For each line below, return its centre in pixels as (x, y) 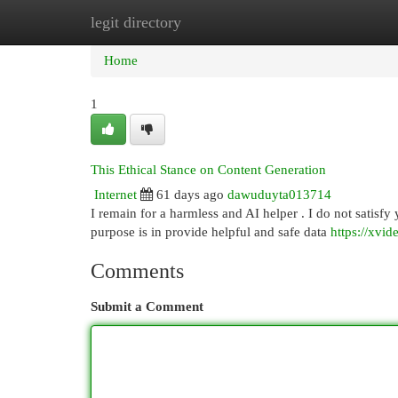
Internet (115, 195)
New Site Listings (226, 22)
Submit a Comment (147, 306)
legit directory (136, 22)
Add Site (325, 22)
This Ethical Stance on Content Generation (208, 170)
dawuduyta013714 (279, 195)
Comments (137, 271)
